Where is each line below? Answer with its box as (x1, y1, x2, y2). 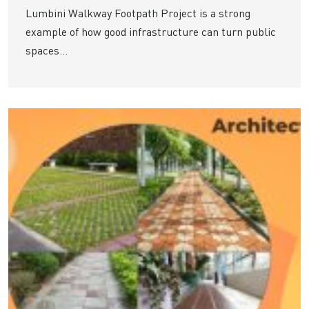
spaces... (26, 43, 68, 58)
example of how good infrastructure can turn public (26, 25, 276, 39)
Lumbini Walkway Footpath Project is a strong (26, 6, 250, 21)
